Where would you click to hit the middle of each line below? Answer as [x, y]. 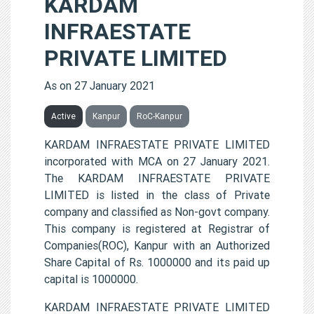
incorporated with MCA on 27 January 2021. [157, 161]
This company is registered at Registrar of [157, 228]
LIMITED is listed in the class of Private [157, 194]
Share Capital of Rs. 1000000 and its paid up [157, 262]
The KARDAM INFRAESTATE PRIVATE [157, 178]
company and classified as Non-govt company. [157, 211]
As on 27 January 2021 [100, 85]
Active [63, 116]
